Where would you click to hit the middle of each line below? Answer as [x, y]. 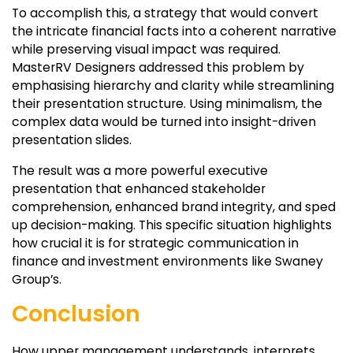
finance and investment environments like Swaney [167, 261]
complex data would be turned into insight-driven [164, 121]
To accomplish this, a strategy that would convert [165, 13]
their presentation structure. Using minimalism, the [167, 103]
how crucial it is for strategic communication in [155, 243]
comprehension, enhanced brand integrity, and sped [174, 206]
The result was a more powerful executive [140, 170]
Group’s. [37, 279]
